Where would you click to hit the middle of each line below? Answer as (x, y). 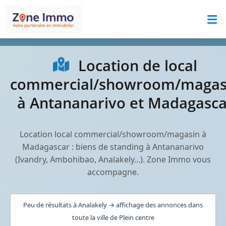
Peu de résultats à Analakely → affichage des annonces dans (113, 205)
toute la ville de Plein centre (113, 217)
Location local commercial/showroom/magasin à (113, 134)
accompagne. (113, 172)
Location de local (136, 65)
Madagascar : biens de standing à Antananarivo (113, 147)
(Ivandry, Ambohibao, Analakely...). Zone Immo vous (113, 159)
